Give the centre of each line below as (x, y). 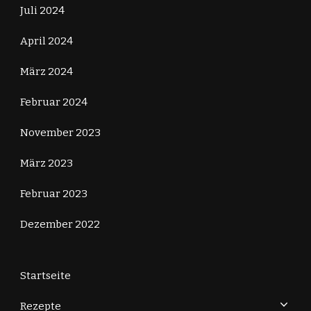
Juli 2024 (42, 10)
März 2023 (47, 163)
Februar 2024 (54, 102)
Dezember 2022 (60, 224)
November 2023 (60, 132)
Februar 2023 (54, 193)
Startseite (45, 275)
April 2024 (47, 41)
